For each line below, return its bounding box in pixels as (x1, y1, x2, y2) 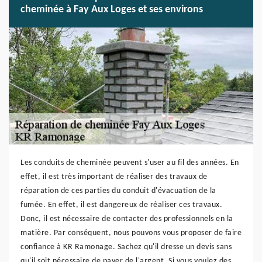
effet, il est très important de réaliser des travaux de (20, 173, 208, 181)
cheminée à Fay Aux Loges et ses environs (20, 4, 203, 15)
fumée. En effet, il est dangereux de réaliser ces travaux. (20, 201, 222, 209)
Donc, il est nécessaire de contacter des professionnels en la (20, 215, 233, 223)
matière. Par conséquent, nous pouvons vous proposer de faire (20, 229, 242, 237)
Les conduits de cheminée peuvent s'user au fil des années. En (20, 158, 239, 167)
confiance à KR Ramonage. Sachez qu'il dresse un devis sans (20, 243, 232, 251)
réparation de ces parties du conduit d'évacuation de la (20, 187, 216, 195)
